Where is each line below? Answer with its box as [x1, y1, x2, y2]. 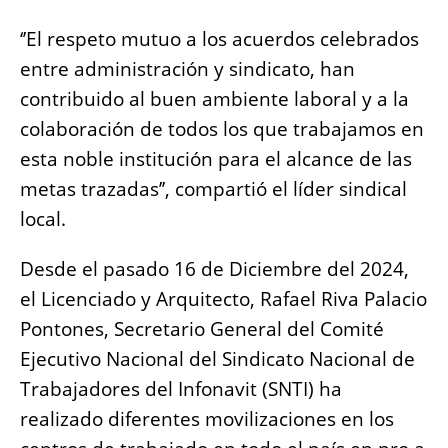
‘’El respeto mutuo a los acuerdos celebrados [20, 26, 419, 53]
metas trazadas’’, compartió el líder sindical [20, 176, 407, 203]
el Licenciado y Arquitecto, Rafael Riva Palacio [20, 286, 427, 313]
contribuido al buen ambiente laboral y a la [20, 86, 409, 113]
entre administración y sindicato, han [20, 56, 355, 83]
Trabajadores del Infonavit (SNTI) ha [20, 376, 342, 403]
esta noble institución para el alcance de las [20, 146, 412, 173]
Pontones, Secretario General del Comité [20, 316, 384, 343]
